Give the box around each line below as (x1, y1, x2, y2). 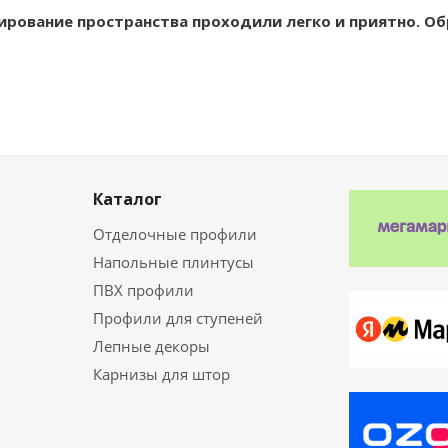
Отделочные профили (93, 224, 257, 245)
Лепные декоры (93, 336, 210, 357)
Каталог (93, 188, 162, 211)
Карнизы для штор (93, 364, 230, 385)
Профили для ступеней (93, 308, 263, 329)
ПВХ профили (93, 280, 194, 301)
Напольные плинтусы (93, 252, 254, 273)
